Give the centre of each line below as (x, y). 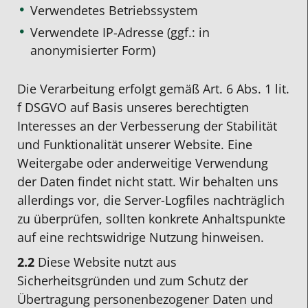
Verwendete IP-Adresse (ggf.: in (120, 33)
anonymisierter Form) (93, 51)
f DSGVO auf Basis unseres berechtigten (133, 107)
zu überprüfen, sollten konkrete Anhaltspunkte (151, 218)
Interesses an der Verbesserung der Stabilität (147, 125)
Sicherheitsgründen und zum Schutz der (133, 281)
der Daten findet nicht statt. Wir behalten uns (148, 181)
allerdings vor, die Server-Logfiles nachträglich (151, 200)
